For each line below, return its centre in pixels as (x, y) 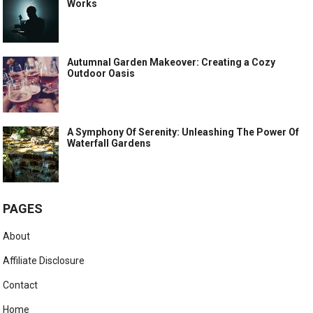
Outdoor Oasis (101, 74)
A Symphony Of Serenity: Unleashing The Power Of (183, 132)
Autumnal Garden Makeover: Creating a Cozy (172, 63)
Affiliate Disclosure (44, 261)
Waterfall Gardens (109, 144)
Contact (21, 285)
